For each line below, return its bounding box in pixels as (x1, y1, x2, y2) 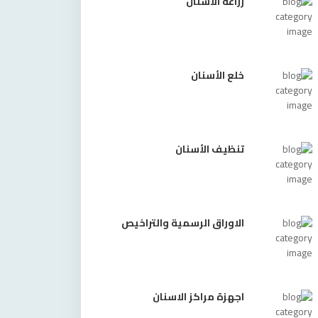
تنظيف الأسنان (175, 140, 244, 158)
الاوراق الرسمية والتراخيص (121, 214, 244, 232)
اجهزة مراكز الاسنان (153, 287, 244, 306)
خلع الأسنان (191, 66, 244, 84)
